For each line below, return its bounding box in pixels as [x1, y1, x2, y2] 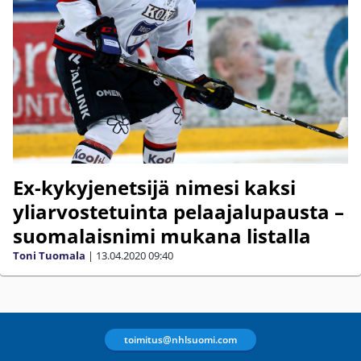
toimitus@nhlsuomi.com [124, 332, 237, 346]
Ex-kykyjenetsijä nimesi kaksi [13, 174, 296, 201]
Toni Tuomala [13, 248, 85, 263]
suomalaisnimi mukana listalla [13, 222, 311, 250]
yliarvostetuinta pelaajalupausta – [13, 198, 344, 226]
